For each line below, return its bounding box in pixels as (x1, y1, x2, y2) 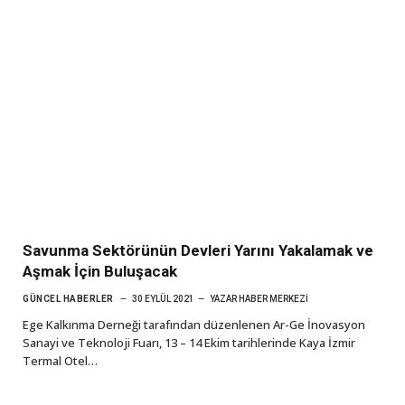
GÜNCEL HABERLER (23, 293, 114, 304)
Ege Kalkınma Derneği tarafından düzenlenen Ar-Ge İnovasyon (23, 316, 365, 333)
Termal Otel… (23, 352, 98, 369)
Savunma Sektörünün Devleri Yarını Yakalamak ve (23, 240, 373, 259)
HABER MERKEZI (238, 293, 308, 304)
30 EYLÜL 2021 (131, 293, 194, 304)
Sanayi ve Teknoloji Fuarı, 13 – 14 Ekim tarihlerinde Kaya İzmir (23, 334, 355, 351)
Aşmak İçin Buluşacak (23, 261, 177, 280)
